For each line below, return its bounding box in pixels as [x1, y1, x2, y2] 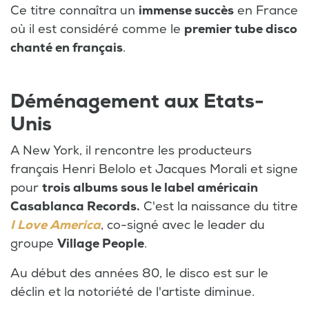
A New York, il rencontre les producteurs [10, 142, 252, 159]
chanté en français [10, 39, 123, 56]
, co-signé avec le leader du [101, 217, 265, 233]
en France [234, 2, 298, 19]
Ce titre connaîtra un [10, 2, 139, 19]
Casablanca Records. [10, 198, 140, 215]
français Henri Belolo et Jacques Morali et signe [10, 161, 298, 177]
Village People [57, 235, 144, 252]
